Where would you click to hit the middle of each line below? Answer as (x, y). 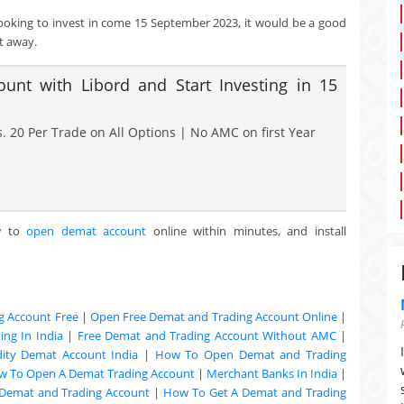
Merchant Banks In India (272, 373)
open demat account (87, 231)
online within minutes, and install (246, 231)
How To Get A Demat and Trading (255, 392)
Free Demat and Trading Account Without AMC (207, 335)
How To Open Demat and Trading (251, 354)
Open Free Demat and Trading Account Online (213, 317)
